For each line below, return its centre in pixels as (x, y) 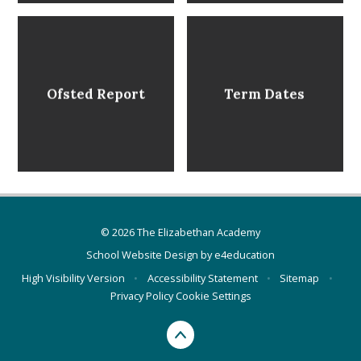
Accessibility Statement (202, 278)
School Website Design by (150, 255)
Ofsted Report (95, 94)
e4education (245, 255)
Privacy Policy (141, 295)
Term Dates (265, 94)
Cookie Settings (213, 295)
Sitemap (300, 278)
